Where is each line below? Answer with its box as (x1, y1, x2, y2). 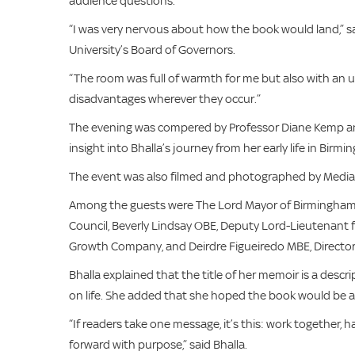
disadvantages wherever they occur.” (69, 91, 261, 106)
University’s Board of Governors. (69, 42, 235, 57)
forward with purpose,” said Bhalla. (69, 337, 247, 352)
